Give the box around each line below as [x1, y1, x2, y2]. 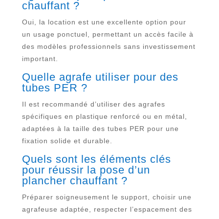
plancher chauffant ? [22, 174, 128, 187]
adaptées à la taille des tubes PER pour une [22, 124, 179, 132]
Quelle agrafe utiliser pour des [22, 70, 178, 83]
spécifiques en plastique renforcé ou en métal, [22, 112, 187, 120]
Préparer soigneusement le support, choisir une [22, 193, 192, 201]
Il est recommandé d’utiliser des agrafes [22, 100, 165, 108]
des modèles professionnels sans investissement [22, 42, 196, 50]
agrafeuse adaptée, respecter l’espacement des [22, 205, 192, 213]
